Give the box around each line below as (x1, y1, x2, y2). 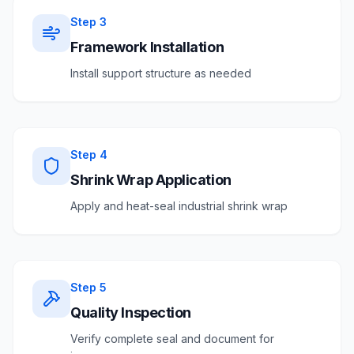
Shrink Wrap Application (70, 171, 232, 188)
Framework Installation (70, 39, 224, 55)
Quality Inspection (70, 304, 191, 321)
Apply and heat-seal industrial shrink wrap (70, 199, 288, 213)
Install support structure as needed (70, 66, 251, 80)
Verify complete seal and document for (70, 332, 274, 345)
